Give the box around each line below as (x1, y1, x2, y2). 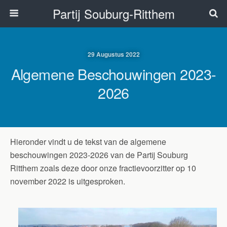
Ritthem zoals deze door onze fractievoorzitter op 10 (10, 162, 196, 174)
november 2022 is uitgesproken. (10, 175, 125, 187)
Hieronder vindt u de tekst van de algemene (10, 136, 166, 147)
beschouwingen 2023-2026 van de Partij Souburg (10, 149, 188, 161)
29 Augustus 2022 (87, 50, 140, 59)
